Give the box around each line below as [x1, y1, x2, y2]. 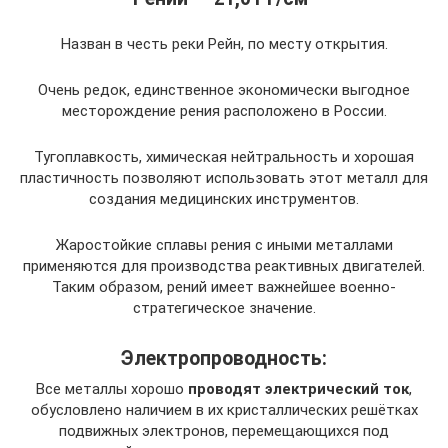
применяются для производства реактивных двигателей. [23, 256, 425, 275]
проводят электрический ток [188, 379, 409, 398]
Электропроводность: [121, 347, 327, 370]
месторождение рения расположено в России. [61, 101, 387, 120]
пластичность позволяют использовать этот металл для [20, 168, 428, 187]
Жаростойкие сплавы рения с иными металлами [55, 235, 393, 254]
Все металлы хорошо [36, 379, 188, 398]
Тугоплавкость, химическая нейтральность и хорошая [34, 147, 414, 166]
